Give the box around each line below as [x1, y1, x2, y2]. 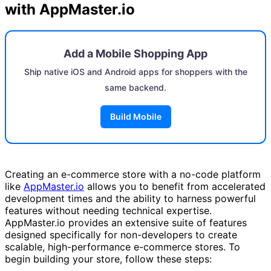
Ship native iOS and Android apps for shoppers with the [24, 67, 247, 77]
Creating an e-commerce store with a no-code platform [5, 168, 261, 181]
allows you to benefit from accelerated [84, 180, 266, 193]
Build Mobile [109, 111, 162, 122]
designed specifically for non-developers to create [5, 229, 237, 241]
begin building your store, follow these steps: [5, 253, 212, 266]
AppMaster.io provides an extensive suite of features [5, 217, 247, 229]
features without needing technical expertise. [5, 204, 212, 217]
